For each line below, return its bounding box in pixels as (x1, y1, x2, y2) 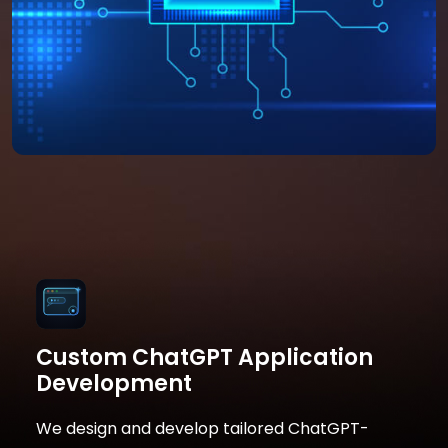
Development (36, 367, 192, 399)
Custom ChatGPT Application (36, 341, 373, 373)
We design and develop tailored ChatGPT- (36, 416, 369, 440)
